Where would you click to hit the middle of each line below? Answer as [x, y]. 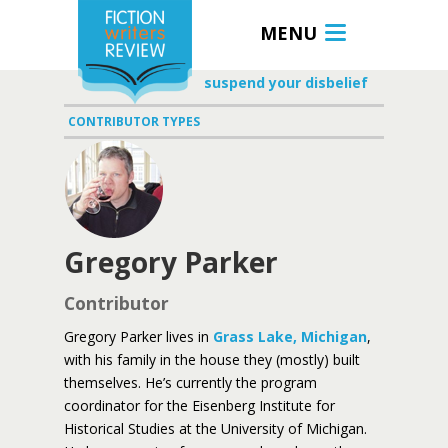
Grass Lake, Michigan [290, 336]
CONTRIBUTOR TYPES [134, 121]
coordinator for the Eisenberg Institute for [199, 405]
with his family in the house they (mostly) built [212, 359]
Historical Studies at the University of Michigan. [215, 428]
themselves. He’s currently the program [190, 382]
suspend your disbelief [286, 82]
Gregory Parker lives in [138, 336]
